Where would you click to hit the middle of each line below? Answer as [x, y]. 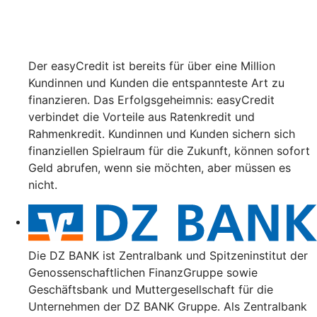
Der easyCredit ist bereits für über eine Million [152, 65]
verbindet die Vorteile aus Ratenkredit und [142, 116]
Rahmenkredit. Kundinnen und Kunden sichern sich [162, 133]
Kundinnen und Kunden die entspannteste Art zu [156, 82]
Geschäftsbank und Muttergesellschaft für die [151, 289]
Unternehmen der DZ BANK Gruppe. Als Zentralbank [168, 306]
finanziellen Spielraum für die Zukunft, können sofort [169, 150]
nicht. [43, 184]
